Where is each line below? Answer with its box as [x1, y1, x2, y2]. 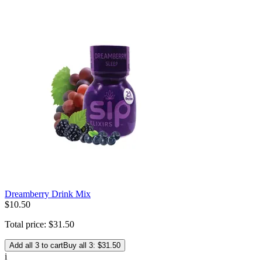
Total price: [5, 219, 49, 230]
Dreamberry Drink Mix [5, 189, 91, 199]
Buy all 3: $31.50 [63, 241, 120, 250]
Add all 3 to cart [9, 241, 63, 250]
